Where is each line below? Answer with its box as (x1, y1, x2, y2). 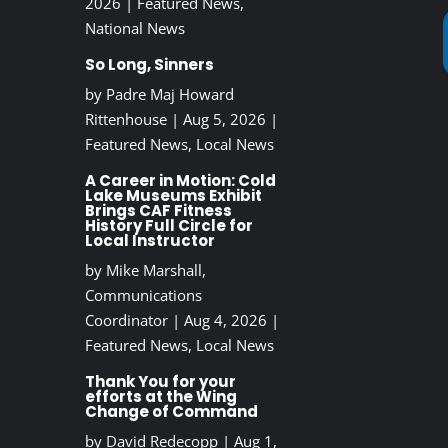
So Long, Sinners (84, 54, 214, 76)
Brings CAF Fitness (84, 200, 232, 222)
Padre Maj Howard (105, 84, 234, 105)
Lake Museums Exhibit (84, 185, 262, 207)
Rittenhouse (84, 109, 167, 130)
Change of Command (84, 401, 258, 423)
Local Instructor (84, 230, 215, 252)
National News (84, 18, 185, 39)
